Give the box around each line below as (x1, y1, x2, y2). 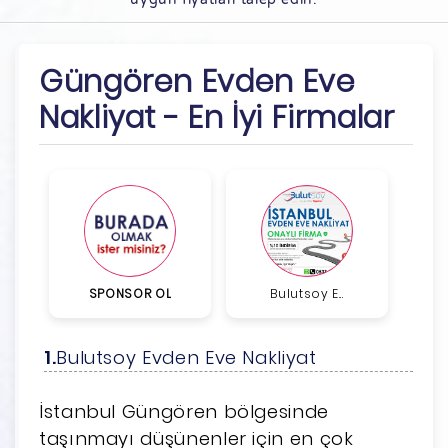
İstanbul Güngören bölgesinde (39, 398, 329, 424)
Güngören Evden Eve (39, 60, 356, 103)
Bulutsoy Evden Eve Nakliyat (56, 344, 317, 370)
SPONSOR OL (88, 284, 172, 302)
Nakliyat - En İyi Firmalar (39, 96, 395, 139)
